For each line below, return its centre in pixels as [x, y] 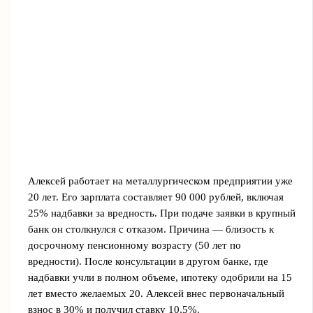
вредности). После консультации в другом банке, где [148, 261]
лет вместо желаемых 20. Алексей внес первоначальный [156, 293]
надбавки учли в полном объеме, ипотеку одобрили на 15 [160, 277]
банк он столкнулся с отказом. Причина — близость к [151, 229]
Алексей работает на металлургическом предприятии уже [160, 181]
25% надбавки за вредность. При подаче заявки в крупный [161, 213]
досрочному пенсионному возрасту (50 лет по [134, 245]
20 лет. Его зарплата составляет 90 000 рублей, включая [155, 197]
